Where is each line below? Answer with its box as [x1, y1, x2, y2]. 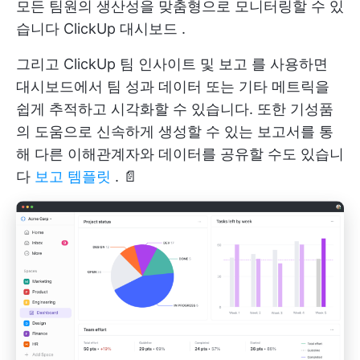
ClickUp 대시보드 [63, 20, 178, 37]
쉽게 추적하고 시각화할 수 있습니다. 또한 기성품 [16, 100, 333, 117]
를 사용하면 [247, 55, 328, 72]
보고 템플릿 [35, 168, 111, 185]
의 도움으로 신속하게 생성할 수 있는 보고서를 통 [16, 123, 333, 140]
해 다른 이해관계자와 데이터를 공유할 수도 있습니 [16, 145, 344, 162]
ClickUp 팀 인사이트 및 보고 [63, 55, 247, 72]
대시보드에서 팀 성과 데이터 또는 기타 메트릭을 [16, 78, 329, 95]
